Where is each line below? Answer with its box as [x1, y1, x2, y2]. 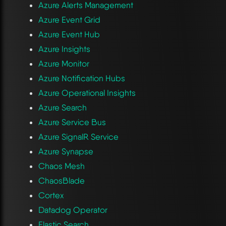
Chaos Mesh [38, 161, 85, 172]
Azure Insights [38, 44, 90, 54]
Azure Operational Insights [38, 88, 136, 98]
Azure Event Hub [38, 29, 100, 40]
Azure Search [38, 102, 87, 113]
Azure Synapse [38, 146, 93, 157]
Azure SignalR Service [38, 132, 119, 142]
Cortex [38, 190, 64, 201]
